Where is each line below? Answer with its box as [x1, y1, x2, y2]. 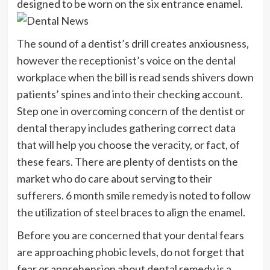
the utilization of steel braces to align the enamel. [16, 205, 245, 219]
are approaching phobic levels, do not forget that [16, 245, 245, 259]
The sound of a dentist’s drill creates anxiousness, [16, 36, 249, 50]
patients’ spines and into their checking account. [16, 87, 243, 101]
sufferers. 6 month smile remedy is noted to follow [16, 188, 251, 202]
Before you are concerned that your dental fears [16, 228, 244, 242]
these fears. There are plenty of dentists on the [16, 154, 238, 168]
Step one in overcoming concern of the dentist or [16, 104, 245, 118]
